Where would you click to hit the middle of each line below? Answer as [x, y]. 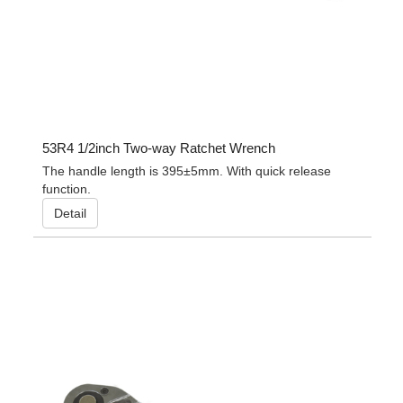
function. [66, 188]
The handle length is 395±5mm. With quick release [186, 170]
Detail [70, 213]
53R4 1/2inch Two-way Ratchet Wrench [158, 148]
